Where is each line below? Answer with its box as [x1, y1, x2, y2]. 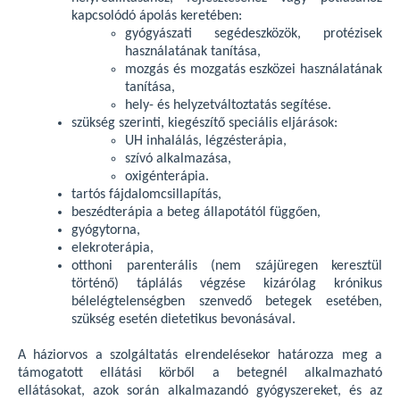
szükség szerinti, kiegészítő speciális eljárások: [71, 116, 337, 130]
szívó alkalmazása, [125, 152, 231, 166]
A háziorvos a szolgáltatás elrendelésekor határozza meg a [18, 348, 382, 362]
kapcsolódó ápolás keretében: [71, 9, 242, 23]
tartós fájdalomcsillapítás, [71, 187, 221, 202]
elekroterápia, [71, 241, 154, 255]
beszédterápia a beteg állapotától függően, [71, 205, 321, 220]
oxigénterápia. [125, 170, 209, 184]
